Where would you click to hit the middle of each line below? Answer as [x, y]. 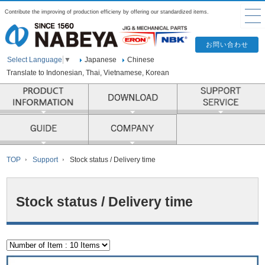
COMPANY [195, 119]
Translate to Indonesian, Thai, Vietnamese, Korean [88, 73]
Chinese [141, 59]
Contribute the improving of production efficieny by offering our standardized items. [107, 12]
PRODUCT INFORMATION [135, 89]
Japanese [101, 59]
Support [46, 160]
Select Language [35, 60]
